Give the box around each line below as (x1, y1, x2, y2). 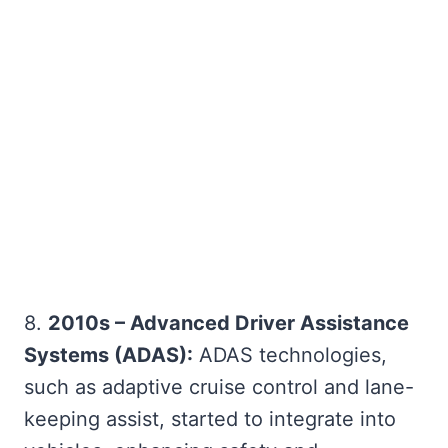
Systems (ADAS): (24, 342, 193, 367)
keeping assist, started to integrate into (24, 406, 396, 431)
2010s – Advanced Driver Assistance (48, 310, 409, 335)
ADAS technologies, (193, 342, 387, 367)
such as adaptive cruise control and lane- (24, 374, 414, 399)
